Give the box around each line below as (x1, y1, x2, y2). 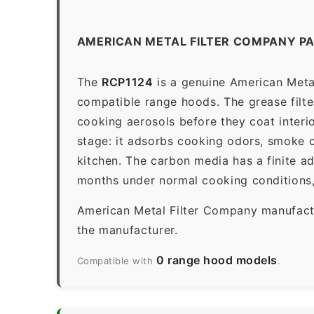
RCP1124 (102, 74, 153, 89)
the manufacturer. (76, 222, 178, 237)
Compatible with (76, 254, 156, 266)
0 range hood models (156, 252, 278, 267)
